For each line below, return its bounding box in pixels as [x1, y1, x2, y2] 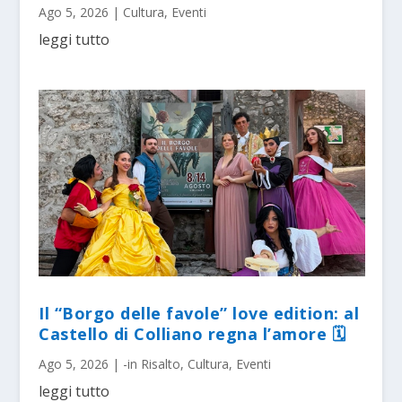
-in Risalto [123, 355, 181, 373]
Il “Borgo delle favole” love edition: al [39, 302, 360, 325]
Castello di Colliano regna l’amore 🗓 [39, 323, 346, 345]
